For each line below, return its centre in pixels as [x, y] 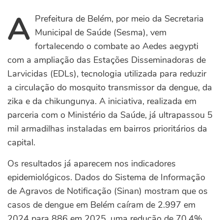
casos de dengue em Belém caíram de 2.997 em [101, 205]
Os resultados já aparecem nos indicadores [92, 164]
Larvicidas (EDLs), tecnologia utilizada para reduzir [107, 74]
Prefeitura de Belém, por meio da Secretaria [120, 19]
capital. [21, 143]
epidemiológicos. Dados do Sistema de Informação [106, 178]
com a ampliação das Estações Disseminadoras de [107, 60]
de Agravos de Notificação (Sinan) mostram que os [108, 191]
